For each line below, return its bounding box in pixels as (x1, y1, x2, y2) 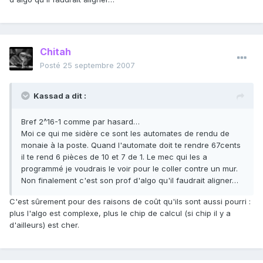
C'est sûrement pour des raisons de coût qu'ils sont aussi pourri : (9, 197, 251, 207)
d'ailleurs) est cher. (9, 220, 79, 230)
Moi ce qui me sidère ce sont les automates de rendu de (21, 129, 230, 139)
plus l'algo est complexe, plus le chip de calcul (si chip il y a (9, 208, 231, 218)
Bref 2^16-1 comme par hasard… (21, 117, 140, 127)
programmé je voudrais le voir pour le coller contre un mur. (21, 164, 238, 174)
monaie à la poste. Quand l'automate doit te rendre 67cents (21, 140, 241, 150)
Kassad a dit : (33, 91, 86, 101)
